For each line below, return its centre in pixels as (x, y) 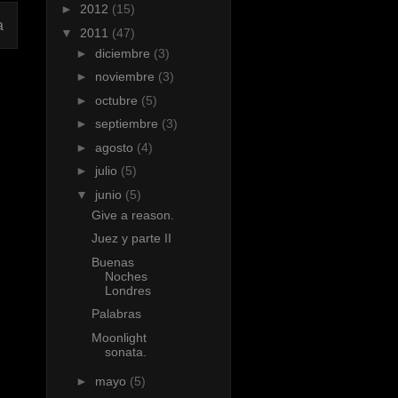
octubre (118, 100)
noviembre (126, 77)
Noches (126, 276)
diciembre (124, 53)
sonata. (125, 351)
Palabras (116, 314)
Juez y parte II (131, 239)
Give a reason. (132, 215)
